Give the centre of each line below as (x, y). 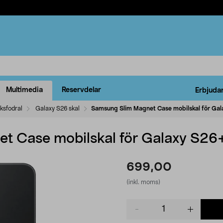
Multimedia (24, 90)
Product (139, 203)
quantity (140, 213)
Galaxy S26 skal (57, 108)
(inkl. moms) (143, 182)
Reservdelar (81, 90)
